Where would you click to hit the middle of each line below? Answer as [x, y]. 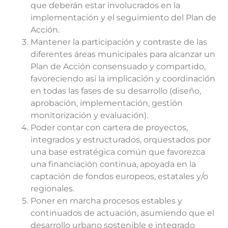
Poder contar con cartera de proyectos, [109, 128]
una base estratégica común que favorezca [118, 152]
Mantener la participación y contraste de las [119, 42]
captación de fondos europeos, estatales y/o [119, 177]
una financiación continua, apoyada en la [113, 164]
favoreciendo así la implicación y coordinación [123, 79]
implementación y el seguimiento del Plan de [123, 18]
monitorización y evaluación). [89, 116]
